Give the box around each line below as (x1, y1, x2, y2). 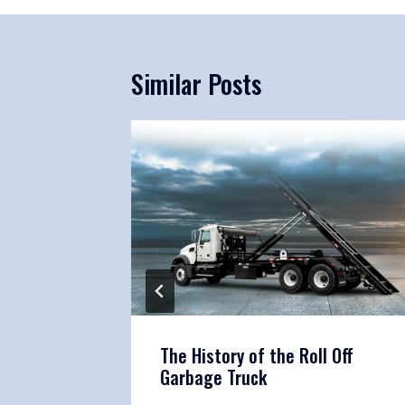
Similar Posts (131, 64, 261, 102)
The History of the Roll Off (160, 342, 353, 370)
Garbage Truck (160, 363, 267, 391)
